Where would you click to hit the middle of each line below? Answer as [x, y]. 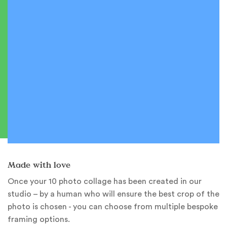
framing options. [39, 220]
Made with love [39, 165]
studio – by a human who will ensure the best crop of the [113, 194]
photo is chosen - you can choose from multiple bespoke [113, 207]
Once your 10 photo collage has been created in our [105, 182]
